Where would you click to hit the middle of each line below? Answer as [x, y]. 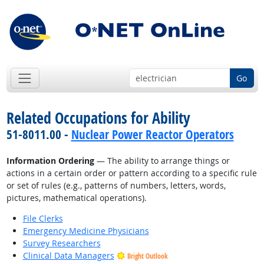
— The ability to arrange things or [162, 161]
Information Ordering [50, 161]
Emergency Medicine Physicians [86, 231]
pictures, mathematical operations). [76, 198]
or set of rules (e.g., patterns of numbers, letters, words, [116, 186]
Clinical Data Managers [68, 256]
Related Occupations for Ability [98, 118]
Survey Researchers [62, 243]
